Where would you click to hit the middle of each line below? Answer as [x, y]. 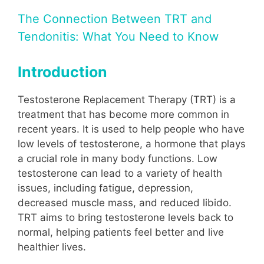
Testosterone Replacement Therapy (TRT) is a [127, 99]
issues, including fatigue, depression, [105, 188]
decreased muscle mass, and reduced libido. [125, 202]
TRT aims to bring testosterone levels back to [126, 217]
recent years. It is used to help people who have [131, 129]
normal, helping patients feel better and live [121, 232]
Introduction [62, 72]
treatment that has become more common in [123, 114]
